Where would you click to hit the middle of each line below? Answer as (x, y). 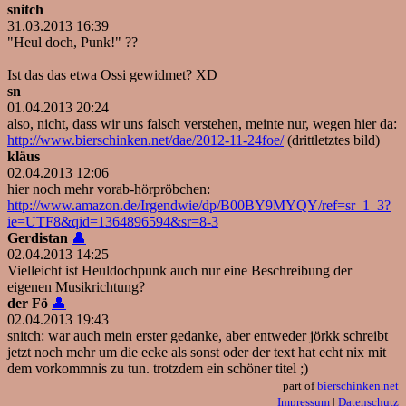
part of (300, 386)
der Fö (28, 304)
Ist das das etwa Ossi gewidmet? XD (112, 75)
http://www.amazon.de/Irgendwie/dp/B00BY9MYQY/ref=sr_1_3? (199, 206)
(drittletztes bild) (332, 140)
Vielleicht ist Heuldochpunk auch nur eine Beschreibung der (179, 271)
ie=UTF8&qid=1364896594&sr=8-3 (113, 222)
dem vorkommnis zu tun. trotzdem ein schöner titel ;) (158, 369)
